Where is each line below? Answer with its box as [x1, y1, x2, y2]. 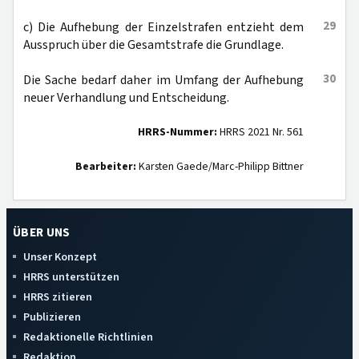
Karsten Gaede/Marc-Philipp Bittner [136, 159, 304, 175]
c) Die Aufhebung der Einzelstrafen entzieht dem [23, 18, 304, 36]
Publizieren [23, 309, 81, 325]
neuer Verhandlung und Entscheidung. [23, 89, 229, 107]
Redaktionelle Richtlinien [23, 329, 153, 345]
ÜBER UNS [13, 224, 71, 241]
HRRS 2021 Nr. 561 [217, 124, 304, 140]
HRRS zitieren [23, 288, 92, 305]
